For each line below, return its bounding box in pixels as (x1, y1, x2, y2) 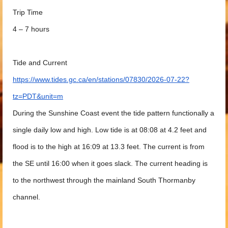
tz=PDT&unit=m (13, 92, 63, 100)
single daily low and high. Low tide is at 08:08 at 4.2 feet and (13, 125, 207, 134)
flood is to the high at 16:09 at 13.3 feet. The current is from (13, 142, 205, 151)
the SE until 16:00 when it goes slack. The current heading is (13, 159, 208, 167)
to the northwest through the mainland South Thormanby (13, 176, 195, 184)
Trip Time (13, 8, 43, 16)
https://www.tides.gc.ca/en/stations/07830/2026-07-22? (13, 75, 189, 83)
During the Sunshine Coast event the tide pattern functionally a (13, 108, 214, 117)
